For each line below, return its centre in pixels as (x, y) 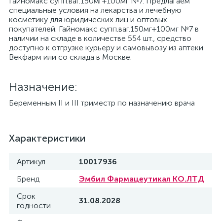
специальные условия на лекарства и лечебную (95, 10)
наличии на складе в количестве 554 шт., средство (100, 38)
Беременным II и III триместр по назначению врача (102, 103)
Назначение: (43, 87)
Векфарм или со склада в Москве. (70, 57)
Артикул (31, 162)
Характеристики (47, 138)
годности (34, 205)
